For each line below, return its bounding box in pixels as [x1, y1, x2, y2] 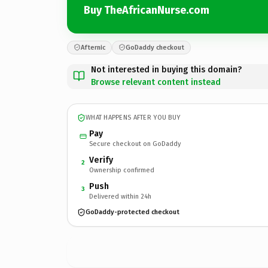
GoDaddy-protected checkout [86, 208, 179, 216]
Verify [89, 154, 113, 165]
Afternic [81, 43, 105, 51]
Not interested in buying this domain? [91, 64, 242, 75]
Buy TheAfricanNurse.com [84, 4, 209, 17]
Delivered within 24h [89, 192, 151, 200]
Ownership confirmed [89, 166, 154, 174]
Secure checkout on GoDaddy [89, 139, 181, 148]
